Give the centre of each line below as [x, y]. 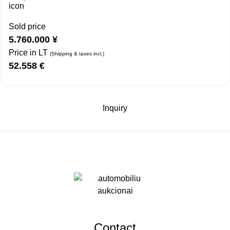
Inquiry [115, 108]
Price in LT [29, 53]
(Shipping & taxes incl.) [77, 54]
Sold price [27, 27]
